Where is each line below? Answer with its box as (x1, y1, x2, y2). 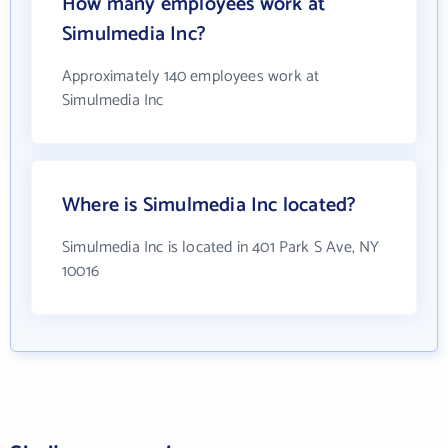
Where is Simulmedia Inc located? (62, 189, 357, 223)
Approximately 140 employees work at (62, 63, 320, 91)
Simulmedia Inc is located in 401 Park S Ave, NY (62, 234, 380, 262)
